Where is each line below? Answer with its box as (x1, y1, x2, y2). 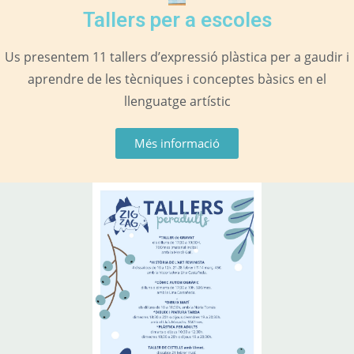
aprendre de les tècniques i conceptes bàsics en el (28, 70, 326, 88)
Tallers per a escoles (82, 8, 272, 32)
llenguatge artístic (123, 92, 231, 111)
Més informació (134, 135, 220, 152)
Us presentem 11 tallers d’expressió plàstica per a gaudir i (5, 48, 349, 66)
